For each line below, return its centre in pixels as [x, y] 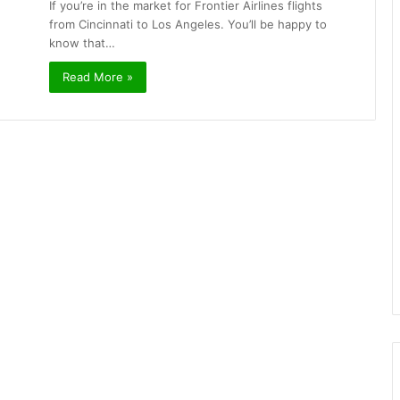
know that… [82, 43]
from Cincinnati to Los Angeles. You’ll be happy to [188, 24]
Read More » [98, 77]
